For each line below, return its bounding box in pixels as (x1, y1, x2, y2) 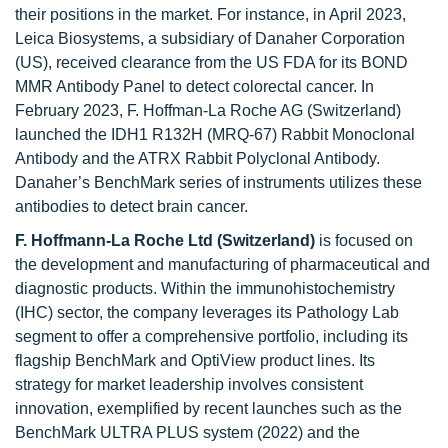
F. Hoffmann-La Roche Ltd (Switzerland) (15, 232, 315, 249)
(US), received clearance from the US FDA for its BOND (15, 54, 408, 71)
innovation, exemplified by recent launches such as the (15, 400, 402, 417)
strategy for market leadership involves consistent (15, 376, 363, 393)
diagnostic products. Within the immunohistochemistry (15, 280, 395, 297)
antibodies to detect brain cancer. (15, 198, 248, 215)
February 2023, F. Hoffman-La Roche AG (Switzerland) (15, 102, 401, 119)
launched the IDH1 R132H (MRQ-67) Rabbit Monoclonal (15, 126, 415, 143)
